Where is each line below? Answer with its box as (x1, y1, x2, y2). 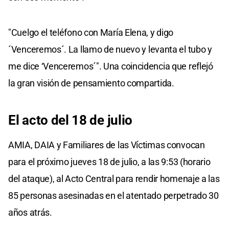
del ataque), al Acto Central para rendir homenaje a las (8, 173, 220, 184)
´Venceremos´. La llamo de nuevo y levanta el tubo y (8, 43, 212, 55)
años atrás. (8, 207, 52, 218)
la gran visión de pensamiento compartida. (8, 77, 174, 88)
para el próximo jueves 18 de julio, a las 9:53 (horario (8, 156, 211, 167)
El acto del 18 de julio (8, 112, 133, 128)
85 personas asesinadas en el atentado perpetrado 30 (8, 190, 219, 201)
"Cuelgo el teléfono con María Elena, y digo (8, 27, 174, 38)
